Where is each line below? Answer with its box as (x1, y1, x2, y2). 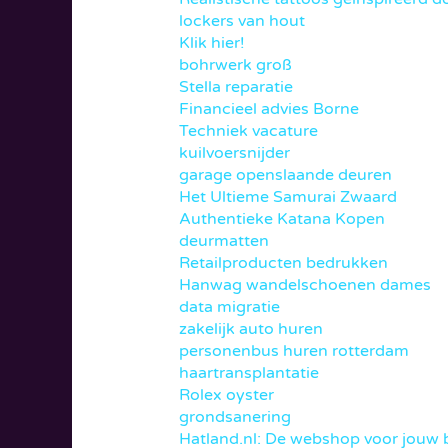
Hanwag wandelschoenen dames (178, 275, 431, 296)
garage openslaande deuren (178, 165, 392, 186)
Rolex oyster (178, 385, 274, 406)
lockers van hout (178, 11, 305, 32)
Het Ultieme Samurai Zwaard (178, 187, 397, 208)
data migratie (178, 297, 280, 318)
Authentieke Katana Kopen (178, 209, 385, 230)
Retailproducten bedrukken (178, 253, 388, 274)
